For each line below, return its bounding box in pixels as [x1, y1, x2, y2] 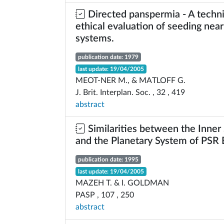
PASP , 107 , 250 [75, 191, 134, 199]
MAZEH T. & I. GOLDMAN [75, 179, 169, 187]
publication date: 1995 [77, 156, 138, 162]
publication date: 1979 [77, 54, 138, 60]
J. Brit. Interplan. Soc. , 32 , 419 [75, 88, 185, 96]
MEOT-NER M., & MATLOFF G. [75, 76, 185, 84]
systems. [75, 33, 114, 43]
